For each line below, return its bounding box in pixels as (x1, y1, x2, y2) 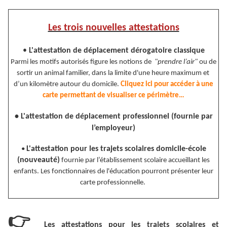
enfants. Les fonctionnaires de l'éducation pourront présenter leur (14, 168, 213, 176)
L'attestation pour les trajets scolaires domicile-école (26, 145, 206, 154)
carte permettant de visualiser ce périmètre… (43, 92, 184, 100)
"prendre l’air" (155, 58, 198, 66)
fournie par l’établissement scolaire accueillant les (60, 157, 210, 165)
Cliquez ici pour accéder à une (121, 81, 213, 89)
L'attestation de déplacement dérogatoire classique (28, 47, 205, 55)
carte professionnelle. (80, 179, 147, 187)
